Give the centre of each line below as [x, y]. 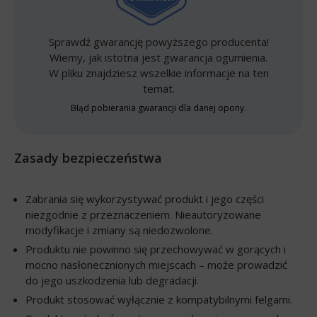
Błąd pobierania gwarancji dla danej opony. [158, 108]
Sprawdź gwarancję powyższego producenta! [158, 42]
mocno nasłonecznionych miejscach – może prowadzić [156, 265]
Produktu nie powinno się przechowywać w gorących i [156, 249]
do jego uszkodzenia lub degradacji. [112, 281]
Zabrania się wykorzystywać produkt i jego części [145, 199]
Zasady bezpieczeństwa [88, 158]
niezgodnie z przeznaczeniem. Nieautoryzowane [143, 215]
